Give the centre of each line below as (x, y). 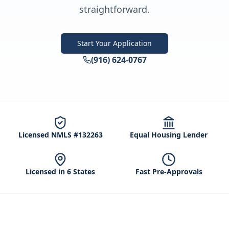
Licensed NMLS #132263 (60, 135)
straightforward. (114, 9)
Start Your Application (114, 43)
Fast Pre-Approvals (169, 171)
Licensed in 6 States (60, 171)
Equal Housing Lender (169, 135)
